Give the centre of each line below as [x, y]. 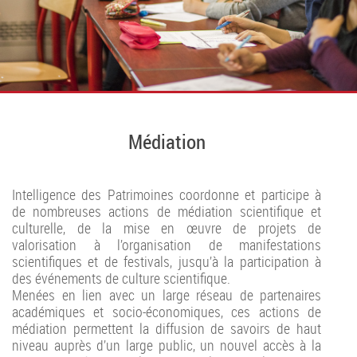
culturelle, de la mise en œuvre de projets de [167, 228]
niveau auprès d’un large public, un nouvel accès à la [167, 345]
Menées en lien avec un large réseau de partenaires [167, 294]
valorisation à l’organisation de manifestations [167, 244]
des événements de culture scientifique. [121, 278]
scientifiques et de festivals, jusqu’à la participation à [167, 261]
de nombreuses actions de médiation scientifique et [167, 211]
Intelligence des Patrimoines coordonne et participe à [167, 194]
